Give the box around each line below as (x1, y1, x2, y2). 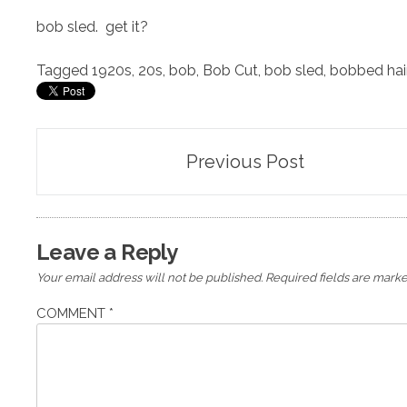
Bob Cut (203, 61, 258, 79)
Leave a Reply (36, 238, 178, 265)
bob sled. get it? (36, 17, 148, 35)
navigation (35, 174, 165, 209)
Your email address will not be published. (36, 270, 263, 284)
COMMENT (36, 305, 109, 323)
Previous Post (185, 150, 304, 173)
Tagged (36, 61, 92, 79)
